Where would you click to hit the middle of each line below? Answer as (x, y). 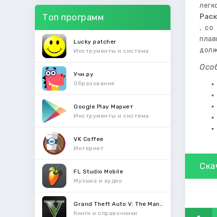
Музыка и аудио (98, 180)
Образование (94, 83)
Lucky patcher (95, 41)
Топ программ (73, 17)
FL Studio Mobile (98, 171)
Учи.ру (84, 74)
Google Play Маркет (103, 106)
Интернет (89, 148)
